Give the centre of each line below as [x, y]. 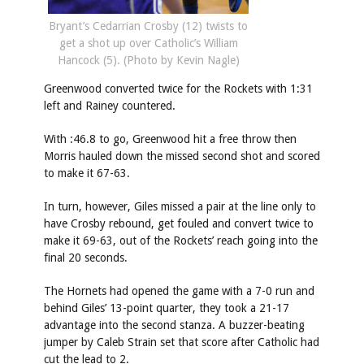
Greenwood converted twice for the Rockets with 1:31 [178, 89]
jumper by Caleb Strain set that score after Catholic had [182, 342]
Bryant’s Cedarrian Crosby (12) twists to [148, 26]
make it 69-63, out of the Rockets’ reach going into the [181, 241]
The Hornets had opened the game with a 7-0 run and [179, 291]
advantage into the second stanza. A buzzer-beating [174, 325]
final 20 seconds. [86, 258]
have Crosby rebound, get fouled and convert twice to [179, 224]
